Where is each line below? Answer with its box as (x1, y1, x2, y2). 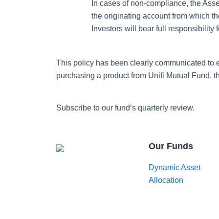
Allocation (148, 176, 183, 184)
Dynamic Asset (148, 163, 200, 172)
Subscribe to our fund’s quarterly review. (56, 104, 195, 112)
